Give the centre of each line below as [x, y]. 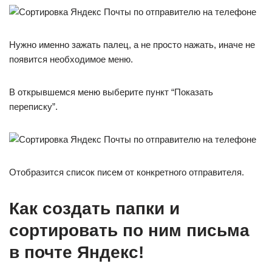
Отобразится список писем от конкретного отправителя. [127, 172]
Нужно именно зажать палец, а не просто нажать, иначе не [132, 45]
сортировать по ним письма [129, 230]
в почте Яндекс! [76, 252]
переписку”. [33, 107]
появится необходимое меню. [71, 59]
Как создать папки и [94, 209]
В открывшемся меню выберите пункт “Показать [111, 92]
